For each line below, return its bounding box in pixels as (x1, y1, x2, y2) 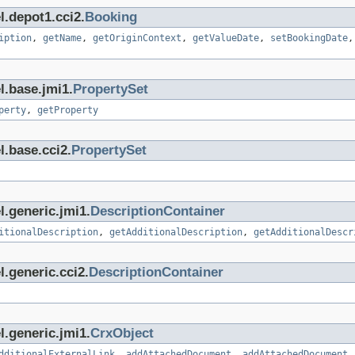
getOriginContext (93, 32, 181, 44)
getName (43, 32, 82, 44)
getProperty (37, 105, 98, 116)
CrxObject (90, 326, 154, 342)
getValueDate (193, 32, 259, 44)
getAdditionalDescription (109, 227, 242, 239)
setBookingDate (270, 32, 348, 44)
